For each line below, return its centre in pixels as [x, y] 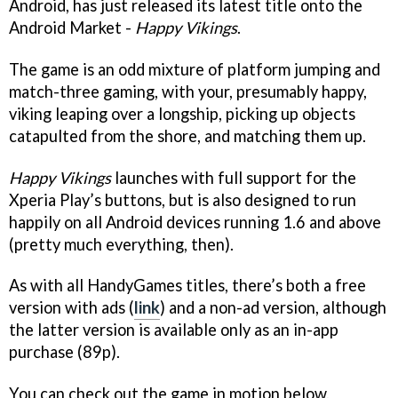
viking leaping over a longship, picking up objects [182, 113]
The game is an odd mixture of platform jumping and [195, 69]
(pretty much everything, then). [121, 244]
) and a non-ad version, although [273, 308]
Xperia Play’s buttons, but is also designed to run [183, 199]
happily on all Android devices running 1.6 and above [195, 222]
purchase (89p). [64, 352]
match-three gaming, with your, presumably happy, [188, 91]
